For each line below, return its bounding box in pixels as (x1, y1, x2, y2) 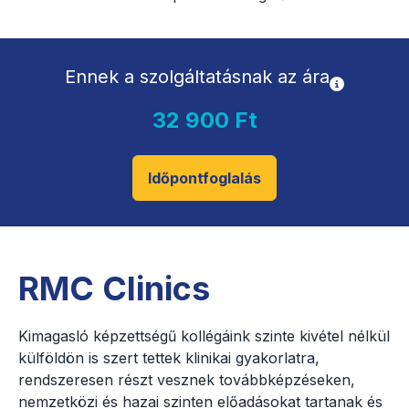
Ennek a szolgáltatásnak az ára (65, 66, 330, 89)
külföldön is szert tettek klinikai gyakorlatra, (18, 349, 320, 368)
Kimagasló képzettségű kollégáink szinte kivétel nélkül (18, 327, 390, 346)
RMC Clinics (18, 268, 210, 309)
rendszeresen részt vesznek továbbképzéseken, (18, 371, 355, 390)
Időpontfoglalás (148, 169, 261, 188)
